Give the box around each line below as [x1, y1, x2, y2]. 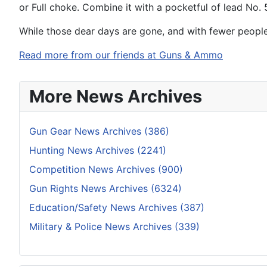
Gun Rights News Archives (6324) [29, 182, 182, 194]
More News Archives [29, 85, 202, 107]
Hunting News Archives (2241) [29, 144, 166, 156]
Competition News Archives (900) [29, 163, 183, 175]
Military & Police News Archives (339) [29, 220, 200, 232]
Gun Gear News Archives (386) [29, 125, 169, 137]
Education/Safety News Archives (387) [29, 201, 204, 213]
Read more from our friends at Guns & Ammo [19, 48, 223, 61]
